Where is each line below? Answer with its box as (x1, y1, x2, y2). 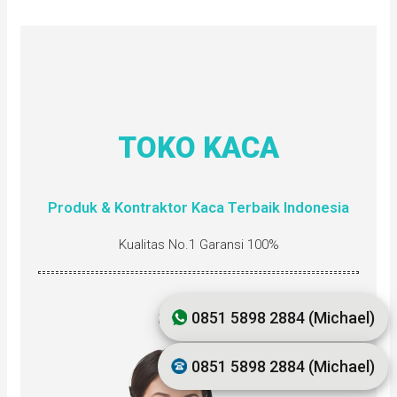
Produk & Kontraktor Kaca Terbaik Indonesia (48, 199, 349, 217)
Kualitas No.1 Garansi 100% (118, 236, 279, 253)
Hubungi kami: (157, 310, 240, 327)
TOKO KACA (118, 130, 279, 166)
